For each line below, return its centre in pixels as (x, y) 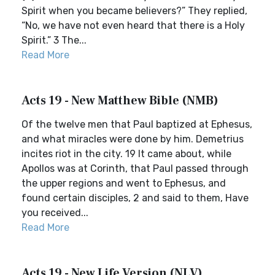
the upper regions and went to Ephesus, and (124, 183)
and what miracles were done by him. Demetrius (133, 139)
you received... (55, 213)
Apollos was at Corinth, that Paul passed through (135, 168)
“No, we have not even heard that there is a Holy (133, 25)
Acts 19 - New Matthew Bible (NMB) (120, 101)
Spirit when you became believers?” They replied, (134, 11)
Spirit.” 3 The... (54, 40)
